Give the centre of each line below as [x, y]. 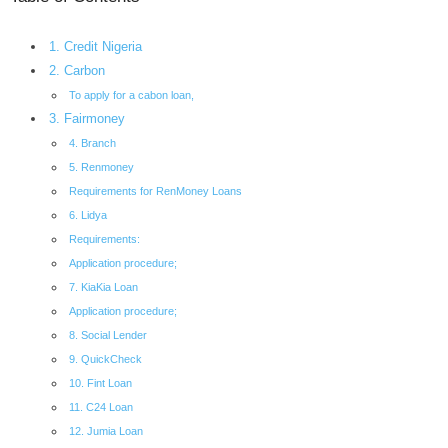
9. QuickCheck [105, 358]
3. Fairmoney [87, 118]
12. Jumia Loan [105, 430]
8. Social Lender [107, 334]
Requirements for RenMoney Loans [155, 190]
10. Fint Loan [100, 382]
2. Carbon [77, 70]
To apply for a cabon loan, [131, 94]
